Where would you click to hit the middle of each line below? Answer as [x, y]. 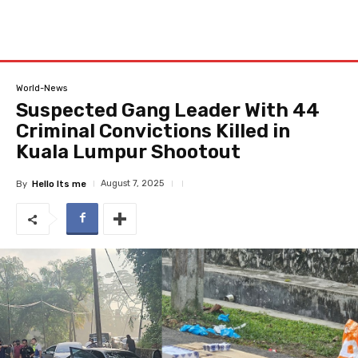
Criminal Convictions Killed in [153, 131]
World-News [42, 88]
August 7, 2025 [132, 183]
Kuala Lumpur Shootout [128, 152]
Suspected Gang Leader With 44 [168, 110]
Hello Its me [59, 184]
